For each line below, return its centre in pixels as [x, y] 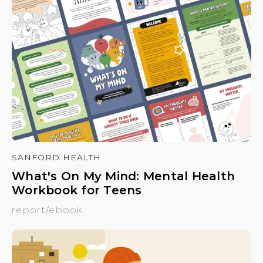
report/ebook [47, 210]
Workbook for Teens [77, 190]
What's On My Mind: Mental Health [123, 176]
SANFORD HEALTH [56, 158]
